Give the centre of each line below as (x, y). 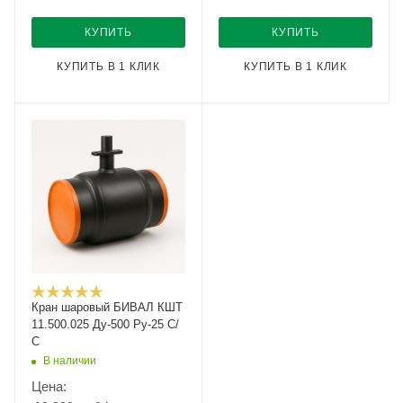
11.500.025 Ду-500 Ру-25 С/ (105, 324)
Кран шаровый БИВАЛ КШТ (107, 307)
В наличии (70, 360)
